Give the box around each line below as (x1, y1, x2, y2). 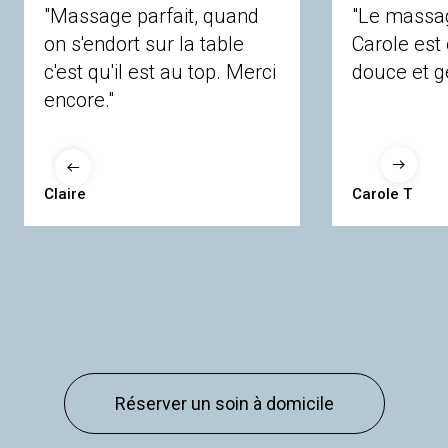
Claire (44, 185, 86, 203)
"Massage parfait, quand (44, 4, 259, 28)
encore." (44, 88, 114, 112)
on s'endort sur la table (44, 32, 244, 56)
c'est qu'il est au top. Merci (44, 60, 276, 84)
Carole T (352, 185, 412, 203)
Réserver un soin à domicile (114, 393, 334, 414)
